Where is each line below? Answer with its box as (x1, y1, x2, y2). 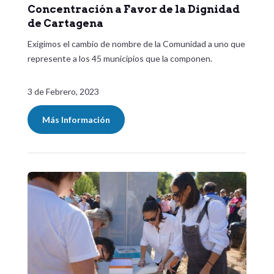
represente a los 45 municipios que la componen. (27, 53, 214, 64)
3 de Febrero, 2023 (27, 86, 99, 97)
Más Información (42, 114, 110, 125)
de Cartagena (27, 17, 103, 30)
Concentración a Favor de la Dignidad (27, 3, 240, 16)
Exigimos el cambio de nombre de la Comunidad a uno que (27, 39, 245, 50)
